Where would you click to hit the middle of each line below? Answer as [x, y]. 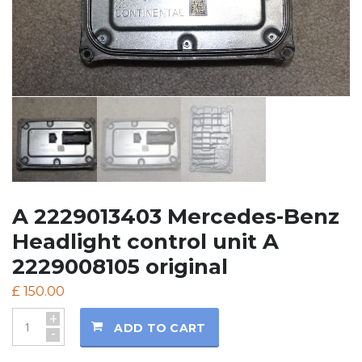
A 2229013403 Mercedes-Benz [176, 216]
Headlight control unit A [145, 241]
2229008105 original [120, 266]
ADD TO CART [160, 328]
